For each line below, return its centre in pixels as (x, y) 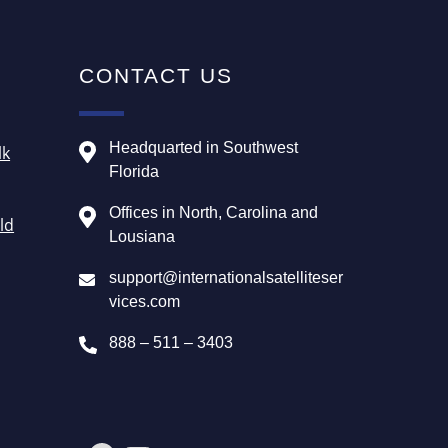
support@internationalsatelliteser (226, 277)
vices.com (145, 301)
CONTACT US (156, 75)
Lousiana (142, 236)
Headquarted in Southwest (204, 147)
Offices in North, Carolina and (214, 212)
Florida (134, 171)
